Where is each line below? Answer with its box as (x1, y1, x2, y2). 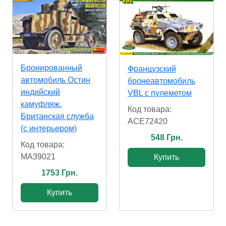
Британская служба (21, 112, 94, 121)
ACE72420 (128, 117, 167, 126)
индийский (21, 88, 60, 97)
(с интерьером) (21, 124, 77, 133)
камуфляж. (21, 100, 62, 109)
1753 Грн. (41, 168, 78, 178)
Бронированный (21, 64, 82, 73)
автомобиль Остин (21, 76, 90, 85)
